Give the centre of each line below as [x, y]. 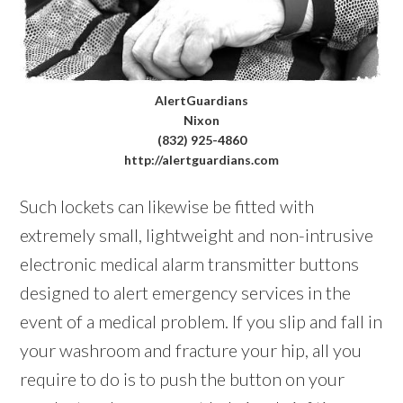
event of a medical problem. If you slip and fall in [201, 322]
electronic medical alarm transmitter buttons [190, 264]
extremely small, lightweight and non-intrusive [197, 235]
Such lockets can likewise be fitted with [167, 206]
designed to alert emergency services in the [186, 293]
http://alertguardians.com [201, 160]
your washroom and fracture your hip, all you [191, 350]
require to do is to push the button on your [183, 379]
